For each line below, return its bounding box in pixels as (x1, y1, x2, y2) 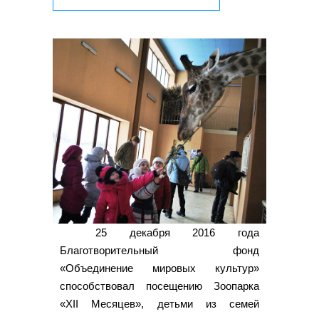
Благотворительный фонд (60, 244, 259, 257)
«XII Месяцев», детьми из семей (60, 298, 259, 310)
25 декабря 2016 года (95, 226, 259, 239)
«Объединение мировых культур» (60, 262, 259, 275)
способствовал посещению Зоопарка (60, 280, 259, 293)
